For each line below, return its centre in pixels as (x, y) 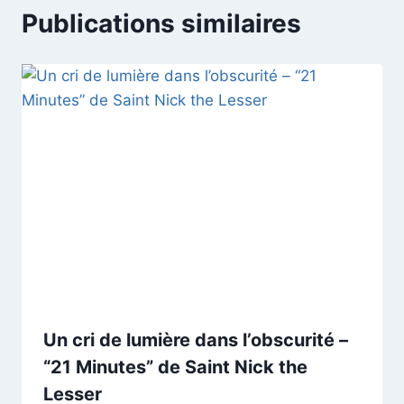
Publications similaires (161, 23)
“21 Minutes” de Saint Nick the (175, 367)
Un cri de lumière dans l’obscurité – (196, 340)
